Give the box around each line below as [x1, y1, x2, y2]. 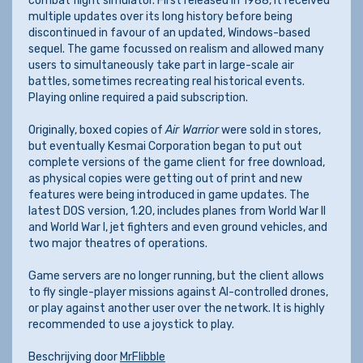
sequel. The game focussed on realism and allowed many [28, 42, 324, 56]
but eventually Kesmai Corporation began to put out [28, 139, 302, 153]
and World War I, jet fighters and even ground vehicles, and [28, 220, 327, 234]
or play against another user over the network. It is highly [28, 301, 325, 315]
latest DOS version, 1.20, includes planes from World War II [28, 204, 326, 218]
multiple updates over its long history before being [28, 10, 293, 23]
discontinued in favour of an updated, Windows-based [28, 26, 310, 40]
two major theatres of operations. [28, 237, 207, 250]
